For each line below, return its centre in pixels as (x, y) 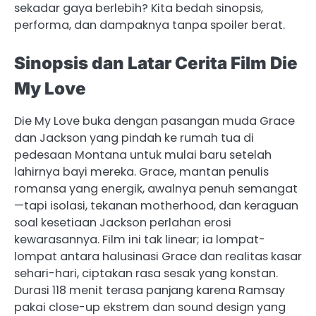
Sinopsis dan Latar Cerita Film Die (156, 63)
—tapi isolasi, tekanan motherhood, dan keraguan (156, 206)
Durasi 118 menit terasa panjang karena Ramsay (150, 291)
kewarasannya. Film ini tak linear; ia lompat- (140, 240)
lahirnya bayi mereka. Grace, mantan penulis (141, 172)
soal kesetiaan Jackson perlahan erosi (123, 223)
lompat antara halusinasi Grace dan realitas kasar (158, 257)
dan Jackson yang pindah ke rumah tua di (134, 138)
